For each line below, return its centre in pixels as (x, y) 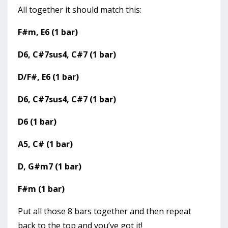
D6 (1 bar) (37, 122)
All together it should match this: (80, 10)
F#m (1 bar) (41, 189)
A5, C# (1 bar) (45, 144)
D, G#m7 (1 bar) (50, 167)
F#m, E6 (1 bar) (48, 32)
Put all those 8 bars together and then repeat (105, 211)
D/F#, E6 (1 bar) (48, 77)
